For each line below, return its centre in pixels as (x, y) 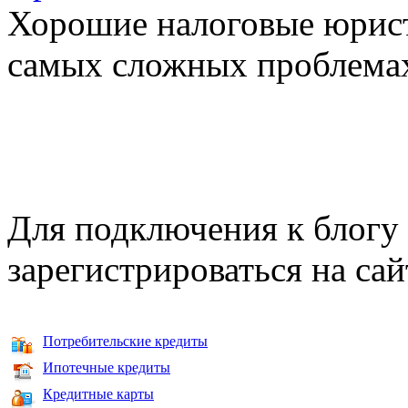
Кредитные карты (98, 393)
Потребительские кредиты (125, 341)
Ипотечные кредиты (107, 367)
